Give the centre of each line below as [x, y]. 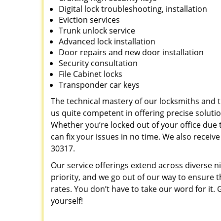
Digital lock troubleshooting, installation [133, 9]
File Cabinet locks [91, 74]
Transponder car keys [99, 85]
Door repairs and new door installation [131, 52]
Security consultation [98, 63]
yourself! [67, 201]
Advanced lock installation [107, 41]
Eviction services [89, 20]
